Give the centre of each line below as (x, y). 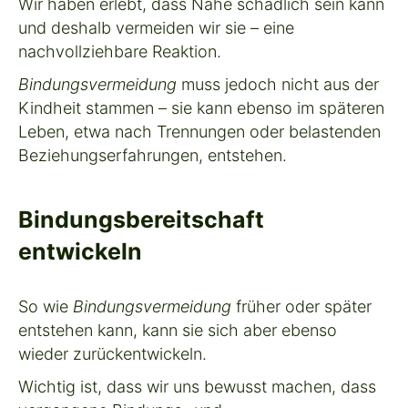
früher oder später (301, 306)
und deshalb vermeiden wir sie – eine (156, 27)
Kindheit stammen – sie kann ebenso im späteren (201, 107)
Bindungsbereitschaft (141, 219)
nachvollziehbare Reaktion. (120, 51)
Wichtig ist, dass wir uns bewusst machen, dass (197, 386)
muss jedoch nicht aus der (278, 84)
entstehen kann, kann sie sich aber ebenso (178, 330)
